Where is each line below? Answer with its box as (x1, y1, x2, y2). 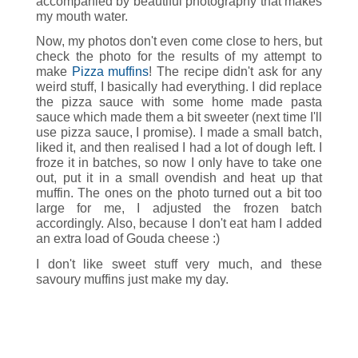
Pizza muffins (71, 65, 149, 79)
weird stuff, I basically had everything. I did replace (36, 80, 322, 94)
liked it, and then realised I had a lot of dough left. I (36, 141, 322, 155)
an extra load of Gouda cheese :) (36, 232, 220, 246)
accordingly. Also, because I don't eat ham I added (36, 217, 322, 231)
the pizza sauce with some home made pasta (36, 95, 322, 109)
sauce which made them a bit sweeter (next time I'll (36, 110, 322, 125)
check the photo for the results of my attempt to (36, 50, 322, 64)
